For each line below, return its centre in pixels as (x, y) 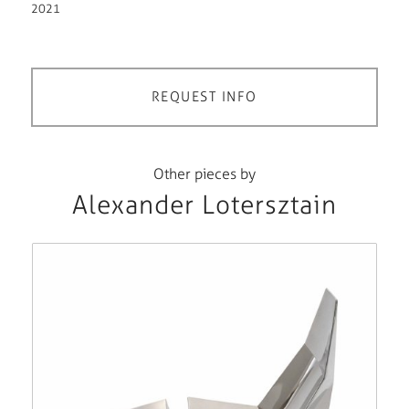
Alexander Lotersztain (204, 204)
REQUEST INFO (204, 96)
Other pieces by (204, 173)
